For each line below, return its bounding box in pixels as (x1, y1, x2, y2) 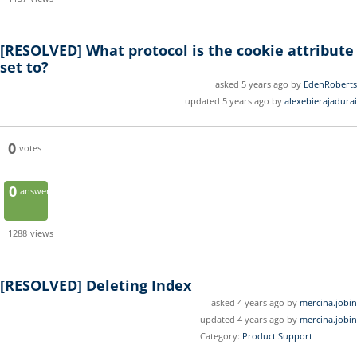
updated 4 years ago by (200, 313, 300, 326)
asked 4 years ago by (211, 296, 300, 309)
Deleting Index (86, 276, 191, 296)
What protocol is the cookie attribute (86, 41, 354, 61)
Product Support (242, 330, 312, 343)
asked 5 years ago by (215, 78, 304, 91)
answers (20, 185, 54, 198)
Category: (200, 330, 240, 343)
